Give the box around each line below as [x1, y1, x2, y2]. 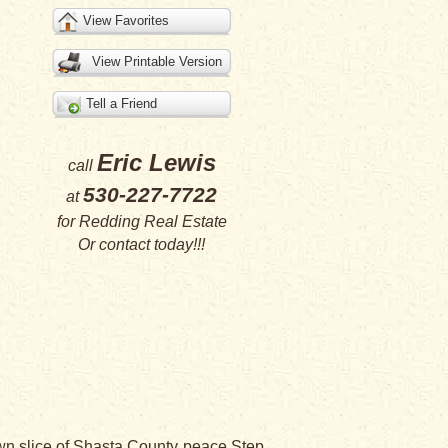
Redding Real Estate [78, 213, 227, 230]
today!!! [150, 236, 205, 253]
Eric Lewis [96, 149, 216, 176]
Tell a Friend [85, 96, 157, 111]
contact [99, 236, 150, 253]
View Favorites [82, 13, 169, 28]
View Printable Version [91, 54, 222, 69]
